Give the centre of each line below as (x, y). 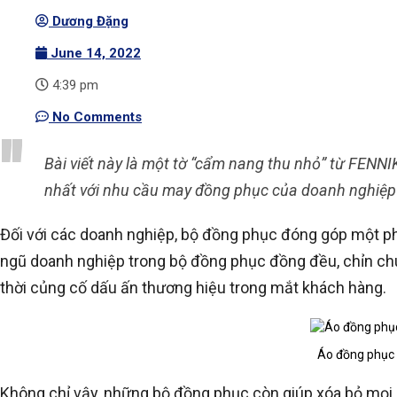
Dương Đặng (90, 21)
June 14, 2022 (96, 53)
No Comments (97, 117)
